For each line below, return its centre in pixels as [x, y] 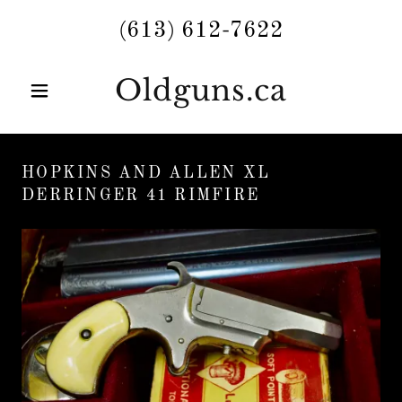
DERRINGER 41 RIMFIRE [140, 196]
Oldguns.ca [201, 91]
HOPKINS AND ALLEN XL [146, 173]
